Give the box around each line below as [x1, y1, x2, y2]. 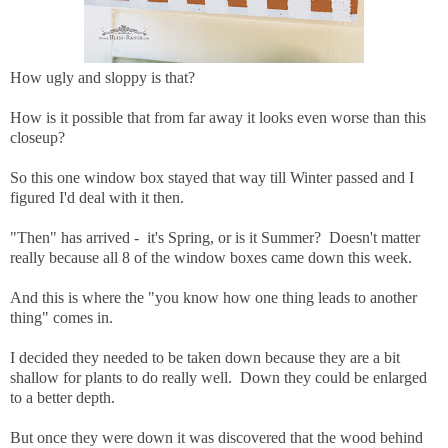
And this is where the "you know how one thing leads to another [10, 288, 417, 306]
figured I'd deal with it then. [10, 188, 184, 206]
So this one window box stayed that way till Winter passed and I [10, 168, 414, 186]
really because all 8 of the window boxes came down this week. [10, 248, 412, 266]
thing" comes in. [10, 308, 113, 326]
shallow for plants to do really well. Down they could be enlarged [10, 368, 427, 386]
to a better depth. [10, 388, 115, 406]
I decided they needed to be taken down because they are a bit [10, 348, 400, 366]
